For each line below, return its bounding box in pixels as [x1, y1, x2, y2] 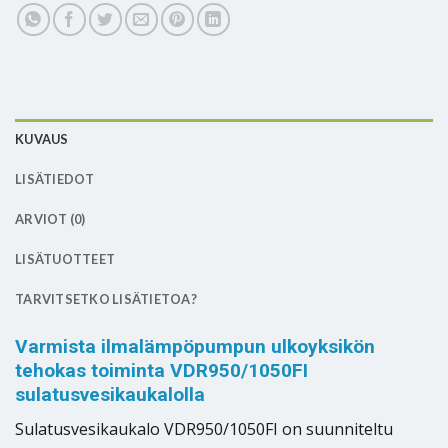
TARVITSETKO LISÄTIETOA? [15, 291, 197, 308]
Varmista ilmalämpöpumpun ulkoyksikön [15, 335, 375, 359]
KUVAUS [15, 131, 69, 148]
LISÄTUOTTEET [15, 251, 116, 268]
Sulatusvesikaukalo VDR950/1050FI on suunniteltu [15, 417, 393, 440]
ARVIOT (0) [15, 211, 86, 228]
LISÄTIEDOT [15, 171, 95, 188]
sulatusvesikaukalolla [15, 383, 205, 407]
